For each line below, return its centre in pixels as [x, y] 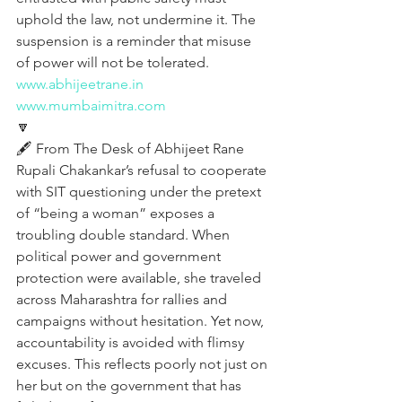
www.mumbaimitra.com [91, 105]
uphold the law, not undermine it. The [138, 19]
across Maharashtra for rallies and [123, 299]
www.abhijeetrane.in [80, 84]
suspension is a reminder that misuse [135, 41]
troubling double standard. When [125, 235]
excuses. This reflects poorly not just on [144, 364]
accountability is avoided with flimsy [132, 342]
